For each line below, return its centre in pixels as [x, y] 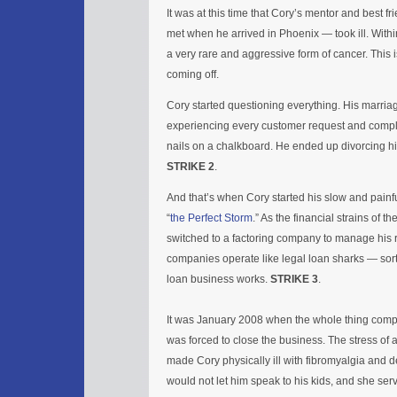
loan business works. [218, 279]
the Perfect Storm [211, 218]
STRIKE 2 [191, 166]
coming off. [193, 74]
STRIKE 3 [294, 279]
